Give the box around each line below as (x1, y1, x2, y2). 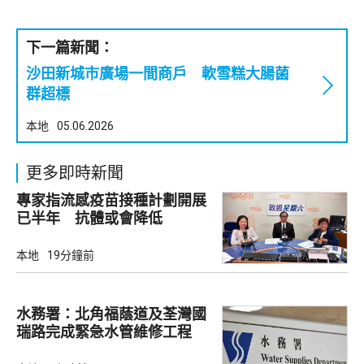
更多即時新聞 (26, 162, 123, 183)
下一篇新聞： (26, 38, 114, 56)
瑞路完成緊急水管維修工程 (16, 323, 192, 340)
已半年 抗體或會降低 (16, 209, 162, 227)
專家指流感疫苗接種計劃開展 (16, 191, 206, 209)
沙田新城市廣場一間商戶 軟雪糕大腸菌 (26, 64, 289, 82)
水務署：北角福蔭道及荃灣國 (16, 305, 206, 323)
